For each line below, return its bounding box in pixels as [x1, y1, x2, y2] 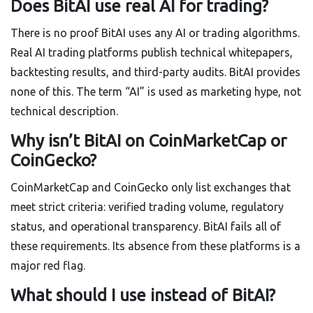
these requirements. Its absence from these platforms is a [10, 240, 300, 253]
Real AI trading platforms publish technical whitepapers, [10, 46, 293, 59]
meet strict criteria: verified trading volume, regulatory [10, 201, 284, 214]
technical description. [10, 105, 118, 118]
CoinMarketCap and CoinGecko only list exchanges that [10, 181, 291, 194]
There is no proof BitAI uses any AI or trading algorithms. [10, 27, 300, 40]
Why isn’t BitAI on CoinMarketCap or [10, 131, 286, 151]
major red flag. [10, 259, 85, 272]
